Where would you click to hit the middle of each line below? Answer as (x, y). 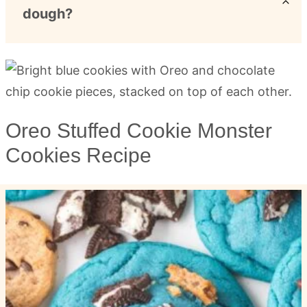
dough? (48, 13)
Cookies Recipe (78, 155)
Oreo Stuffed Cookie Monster (139, 130)
